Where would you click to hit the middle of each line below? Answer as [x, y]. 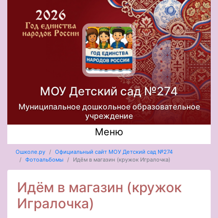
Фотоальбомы [44, 160]
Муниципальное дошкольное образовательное [109, 107]
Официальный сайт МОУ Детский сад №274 [114, 152]
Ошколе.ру [30, 152]
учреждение [109, 116]
